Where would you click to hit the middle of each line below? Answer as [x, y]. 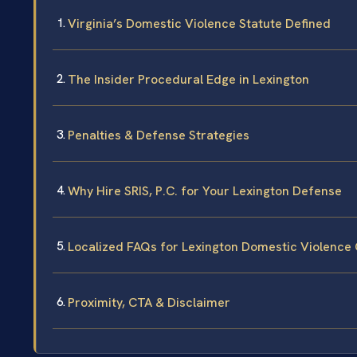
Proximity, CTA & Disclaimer [149, 303]
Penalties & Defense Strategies [159, 135]
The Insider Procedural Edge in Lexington [188, 80]
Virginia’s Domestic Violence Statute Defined [199, 24]
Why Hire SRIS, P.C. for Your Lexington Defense [205, 191]
